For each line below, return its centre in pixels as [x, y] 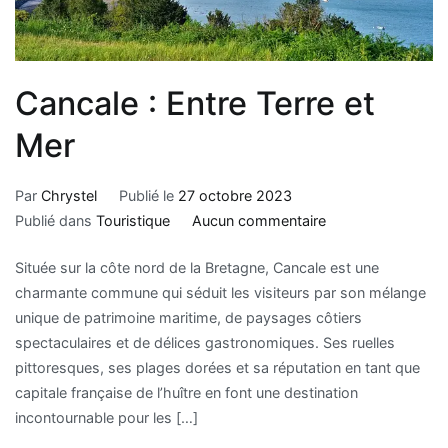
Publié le [148, 196]
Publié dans [55, 221]
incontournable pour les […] [106, 417]
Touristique [133, 221]
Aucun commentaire [258, 221]
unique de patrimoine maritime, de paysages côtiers [188, 317]
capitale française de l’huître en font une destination [186, 392]
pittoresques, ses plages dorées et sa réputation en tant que [217, 367]
